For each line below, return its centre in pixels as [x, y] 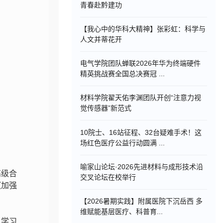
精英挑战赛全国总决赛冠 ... [123, 74]
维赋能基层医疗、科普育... [122, 212]
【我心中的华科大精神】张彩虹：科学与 [143, 29]
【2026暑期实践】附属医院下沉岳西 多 [142, 201]
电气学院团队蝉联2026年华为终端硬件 [141, 63]
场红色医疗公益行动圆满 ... [123, 143]
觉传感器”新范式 [106, 108]
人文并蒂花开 [101, 39]
